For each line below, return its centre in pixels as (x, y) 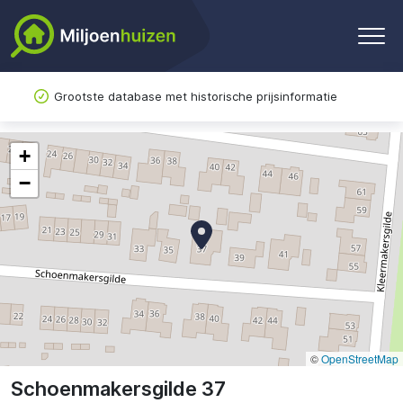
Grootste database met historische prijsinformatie (196, 96)
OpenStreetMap (360, 358)
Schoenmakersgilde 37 (118, 389)
